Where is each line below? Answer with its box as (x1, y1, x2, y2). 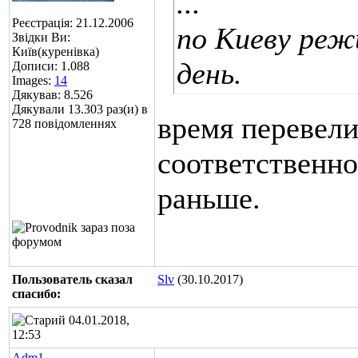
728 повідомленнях (12, 117, 117, 130)
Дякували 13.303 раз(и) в (12, 102, 148, 116)
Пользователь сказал (12, 272, 133, 286)
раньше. (157, 181, 261, 215)
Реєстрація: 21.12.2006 (12, 16, 133, 30)
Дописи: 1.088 (12, 59, 89, 73)
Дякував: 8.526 (12, 88, 93, 101)
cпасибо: (12, 287, 61, 300)
